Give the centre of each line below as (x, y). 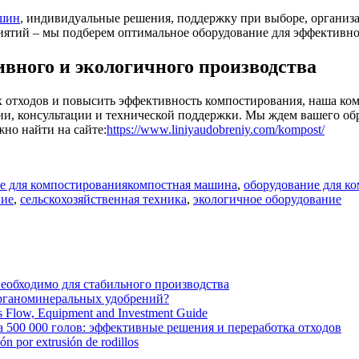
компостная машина (182, 184)
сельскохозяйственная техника (103, 199)
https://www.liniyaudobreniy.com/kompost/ (216, 129)
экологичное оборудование (267, 199)
